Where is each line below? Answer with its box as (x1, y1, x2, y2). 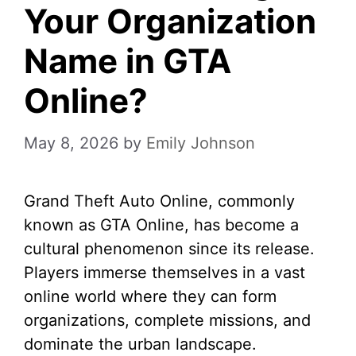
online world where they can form (24, 287, 277, 306)
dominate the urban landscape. (24, 335, 257, 354)
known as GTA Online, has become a (24, 215, 299, 234)
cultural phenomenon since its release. (24, 239, 315, 258)
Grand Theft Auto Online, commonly (24, 192, 295, 211)
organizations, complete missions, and (24, 311, 311, 330)
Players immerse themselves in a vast (24, 263, 305, 282)
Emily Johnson (146, 133, 255, 153)
